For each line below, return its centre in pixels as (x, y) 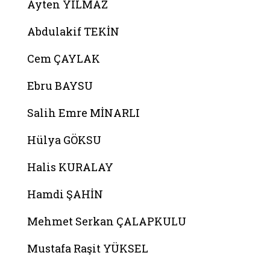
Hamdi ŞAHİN (65, 194)
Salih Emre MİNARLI (83, 113)
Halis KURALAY (70, 167)
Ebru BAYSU (60, 86)
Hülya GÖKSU (64, 140)
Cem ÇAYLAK (64, 58)
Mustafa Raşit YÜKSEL (88, 248)
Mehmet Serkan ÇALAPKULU (107, 221)
